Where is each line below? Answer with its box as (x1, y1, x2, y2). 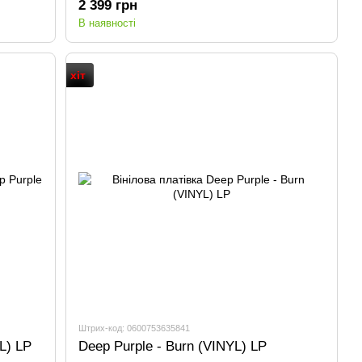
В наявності (78, 17, 137, 30)
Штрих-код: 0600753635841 (78, 323, 191, 334)
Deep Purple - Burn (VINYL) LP (78, 339, 267, 355)
